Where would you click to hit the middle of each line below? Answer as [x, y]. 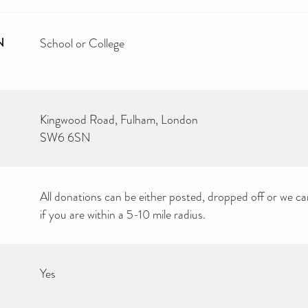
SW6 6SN [65, 137]
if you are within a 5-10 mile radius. [123, 214]
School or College [82, 43]
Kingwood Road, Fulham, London [119, 119]
